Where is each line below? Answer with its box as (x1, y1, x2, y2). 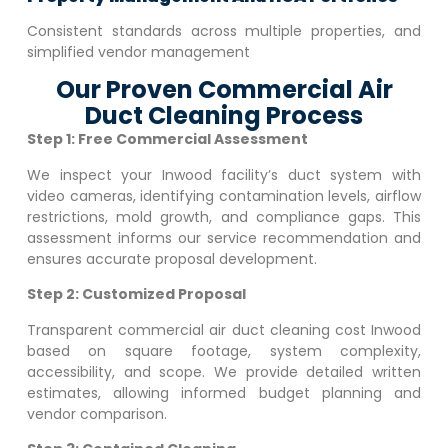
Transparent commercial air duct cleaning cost (26, 319, 372, 340)
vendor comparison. (26, 403, 167, 424)
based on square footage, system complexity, (26, 340, 422, 361)
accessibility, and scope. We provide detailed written (26, 361, 422, 382)
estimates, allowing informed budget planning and (26, 382, 422, 403)
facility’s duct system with (211, 164, 422, 185)
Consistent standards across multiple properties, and (26, 21, 422, 41)
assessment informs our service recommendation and (26, 227, 422, 248)
